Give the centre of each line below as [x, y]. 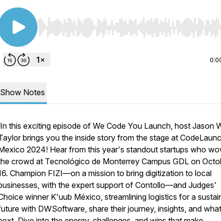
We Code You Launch [132, 126]
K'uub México [76, 197]
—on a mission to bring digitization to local [137, 173]
